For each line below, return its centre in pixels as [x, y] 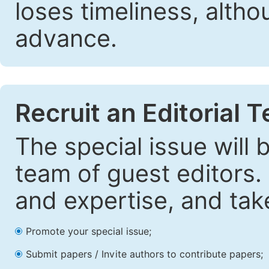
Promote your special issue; [89, 232]
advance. [66, 38]
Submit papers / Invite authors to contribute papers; [144, 255]
